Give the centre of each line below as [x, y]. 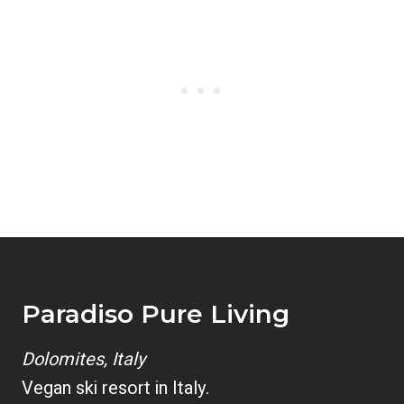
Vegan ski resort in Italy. [115, 388]
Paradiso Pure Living [156, 314]
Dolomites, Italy [83, 359]
